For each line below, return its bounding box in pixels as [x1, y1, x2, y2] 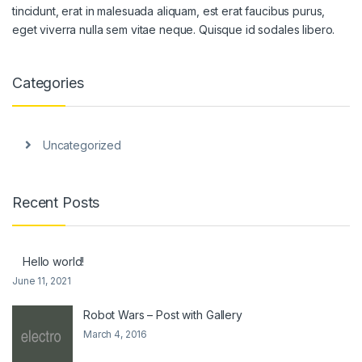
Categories [12, 74, 84, 91]
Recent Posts [12, 194, 100, 212]
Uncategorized [42, 138, 121, 153]
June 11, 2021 [12, 274, 72, 287]
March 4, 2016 [83, 327, 148, 340]
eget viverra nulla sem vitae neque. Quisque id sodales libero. [12, 22, 335, 36]
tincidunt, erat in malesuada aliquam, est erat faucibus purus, [12, 3, 326, 18]
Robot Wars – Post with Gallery [83, 307, 242, 322]
